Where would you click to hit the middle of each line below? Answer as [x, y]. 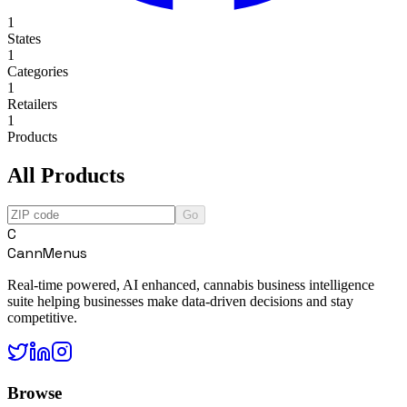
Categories [38, 71]
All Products [66, 175]
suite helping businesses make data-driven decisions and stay [180, 302]
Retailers [32, 104]
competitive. [42, 318]
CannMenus [47, 253]
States [24, 38]
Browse [35, 393]
